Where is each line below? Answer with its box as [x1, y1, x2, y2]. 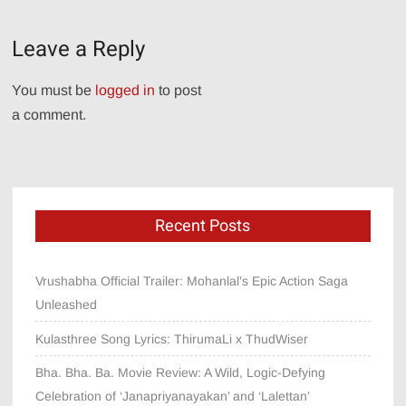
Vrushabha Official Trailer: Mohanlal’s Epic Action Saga [35, 273, 349, 288]
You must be [12, 82, 96, 98]
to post [155, 82, 202, 98]
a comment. [12, 106, 87, 122]
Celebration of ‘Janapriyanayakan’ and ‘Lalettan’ [35, 388, 311, 403]
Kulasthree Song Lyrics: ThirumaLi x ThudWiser [35, 331, 309, 346]
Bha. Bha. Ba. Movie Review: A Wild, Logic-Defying [35, 364, 326, 380]
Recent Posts [155, 213, 251, 238]
